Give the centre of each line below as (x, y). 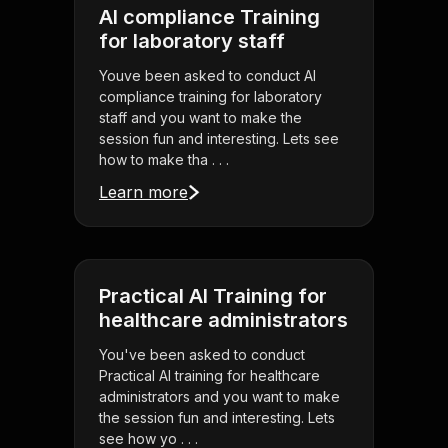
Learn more (143, 192)
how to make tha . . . (164, 160)
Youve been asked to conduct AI (207, 76)
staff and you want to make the (200, 118)
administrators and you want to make (219, 397)
